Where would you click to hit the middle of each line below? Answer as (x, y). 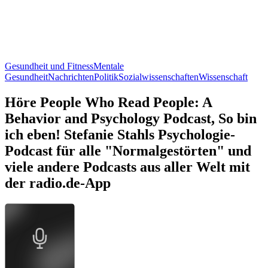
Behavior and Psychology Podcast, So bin (131, 118)
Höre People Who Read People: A (108, 102)
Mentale (109, 66)
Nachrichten (71, 77)
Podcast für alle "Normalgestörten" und (128, 150)
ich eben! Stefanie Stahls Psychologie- (120, 134)
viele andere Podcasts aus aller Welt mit (127, 167)
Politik (106, 77)
